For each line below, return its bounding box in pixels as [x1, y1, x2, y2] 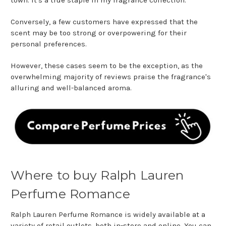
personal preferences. [11, 39, 89, 48]
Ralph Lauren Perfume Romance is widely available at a [11, 210, 205, 219]
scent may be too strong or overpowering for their [11, 28, 187, 37]
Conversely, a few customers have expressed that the [11, 17, 198, 26]
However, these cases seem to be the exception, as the [11, 61, 203, 70]
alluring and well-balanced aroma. [11, 83, 132, 92]
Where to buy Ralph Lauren [11, 167, 184, 183]
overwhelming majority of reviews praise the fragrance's [11, 72, 211, 81]
